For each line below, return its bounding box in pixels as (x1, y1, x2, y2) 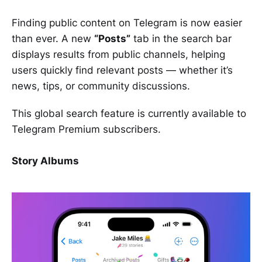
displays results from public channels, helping (12, 49, 225, 61)
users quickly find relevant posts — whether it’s (12, 64, 233, 77)
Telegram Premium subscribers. (12, 123, 161, 136)
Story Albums (12, 155, 79, 167)
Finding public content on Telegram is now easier (12, 17, 242, 29)
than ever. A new (12, 33, 94, 45)
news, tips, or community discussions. (12, 80, 190, 92)
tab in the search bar (130, 33, 232, 45)
